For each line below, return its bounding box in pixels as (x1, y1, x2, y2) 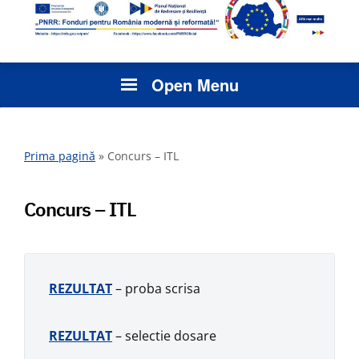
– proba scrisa (112, 280, 200, 298)
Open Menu (151, 73, 239, 97)
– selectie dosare (112, 327, 216, 345)
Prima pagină (24, 148, 95, 164)
